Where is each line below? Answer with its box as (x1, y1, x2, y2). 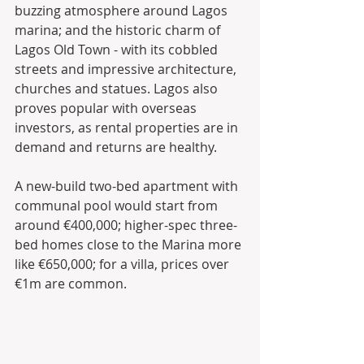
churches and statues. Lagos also (15, 80, 221, 98)
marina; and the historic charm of (15, 21, 223, 40)
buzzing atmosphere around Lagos (15, 2, 231, 20)
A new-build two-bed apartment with (15, 177, 241, 196)
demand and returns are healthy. (15, 138, 217, 157)
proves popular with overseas (15, 99, 200, 118)
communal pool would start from (15, 197, 221, 215)
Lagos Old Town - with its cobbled (15, 41, 221, 59)
